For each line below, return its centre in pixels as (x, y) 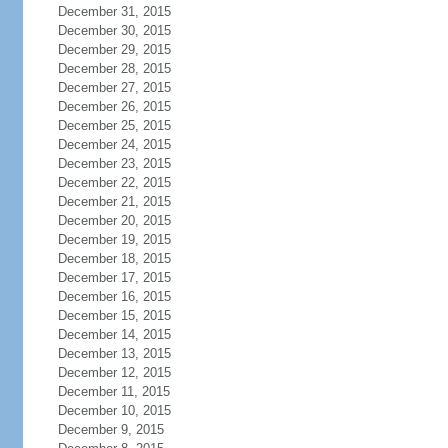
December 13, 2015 (114, 353)
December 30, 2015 (114, 30)
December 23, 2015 (114, 163)
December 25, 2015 (114, 125)
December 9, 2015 (110, 429)
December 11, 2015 (113, 391)
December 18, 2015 (114, 258)
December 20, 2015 (114, 220)
